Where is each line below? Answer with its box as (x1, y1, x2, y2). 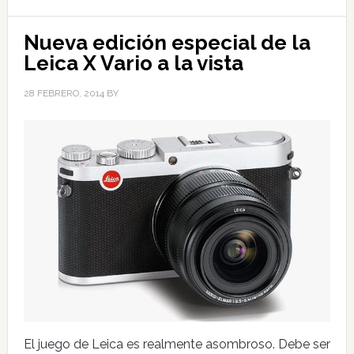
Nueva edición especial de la (23, 31, 311, 55)
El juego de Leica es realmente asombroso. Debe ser (23, 336, 330, 352)
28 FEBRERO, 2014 (23, 88, 104, 100)
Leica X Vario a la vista (23, 51, 243, 76)
